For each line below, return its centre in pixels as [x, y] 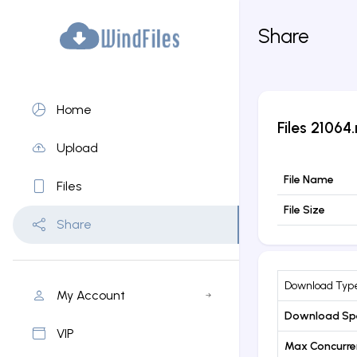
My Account [91, 295]
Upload [77, 148]
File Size [304, 210]
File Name [309, 179]
